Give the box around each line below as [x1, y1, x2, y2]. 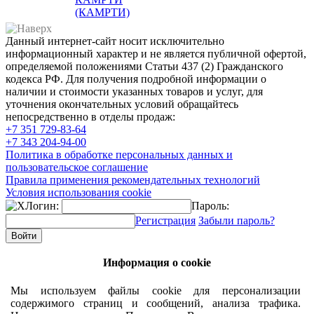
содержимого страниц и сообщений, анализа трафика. [11, 297, 301, 309]
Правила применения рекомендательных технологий [6, 174, 260, 186]
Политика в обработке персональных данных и [6, 149, 233, 161]
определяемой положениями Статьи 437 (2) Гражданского [6, 60, 283, 72]
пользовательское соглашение [6, 161, 148, 173]
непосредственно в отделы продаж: [6, 111, 175, 123]
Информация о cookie [103, 257, 211, 268]
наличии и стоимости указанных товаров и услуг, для [6, 86, 263, 97]
